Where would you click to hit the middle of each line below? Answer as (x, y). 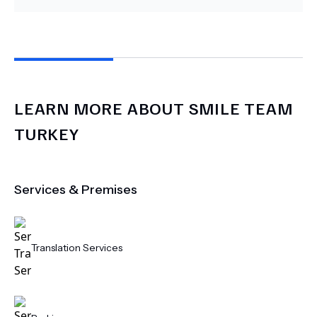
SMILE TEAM (241, 108)
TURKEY (47, 133)
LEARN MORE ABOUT (102, 108)
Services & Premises (76, 190)
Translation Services (77, 248)
